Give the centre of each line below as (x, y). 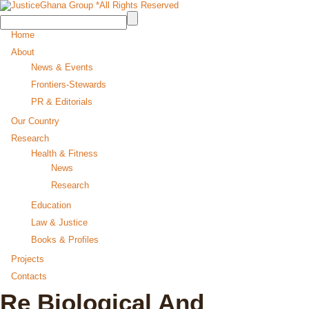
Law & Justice (59, 222)
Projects (28, 259)
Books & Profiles (65, 239)
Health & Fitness (64, 153)
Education (51, 205)
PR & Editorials (62, 101)
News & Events (62, 67)
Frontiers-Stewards (69, 84)
